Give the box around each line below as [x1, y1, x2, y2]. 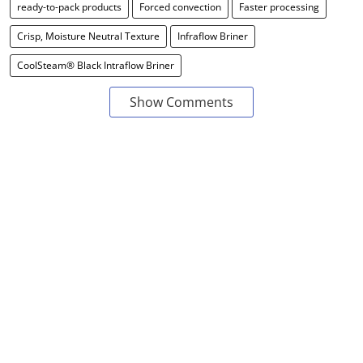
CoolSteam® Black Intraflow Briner [17, 58, 174, 72]
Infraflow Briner [177, 28, 248, 43]
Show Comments [130, 92, 233, 111]
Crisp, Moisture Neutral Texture [17, 28, 160, 43]
